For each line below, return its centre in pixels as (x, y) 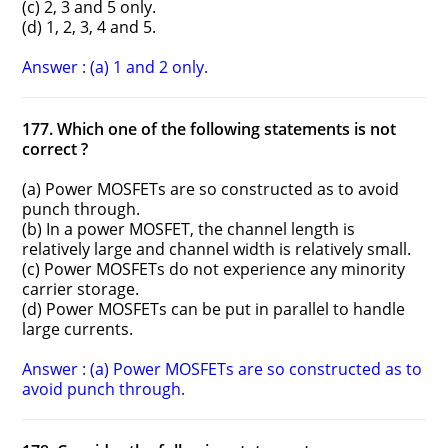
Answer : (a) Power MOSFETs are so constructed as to (222, 369)
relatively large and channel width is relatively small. (217, 249)
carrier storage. (81, 289)
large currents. (78, 329)
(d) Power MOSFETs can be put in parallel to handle (214, 309)
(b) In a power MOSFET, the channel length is (189, 229)
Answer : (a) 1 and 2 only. (115, 67)
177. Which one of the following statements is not (209, 129)
